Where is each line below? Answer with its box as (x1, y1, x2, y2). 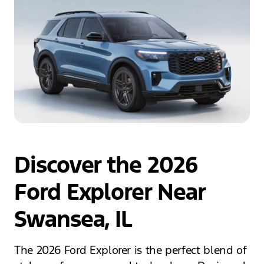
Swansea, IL (14, 205, 133, 234)
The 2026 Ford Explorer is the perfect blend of (14, 243, 247, 258)
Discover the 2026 (14, 151, 198, 180)
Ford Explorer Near (14, 178, 205, 207)
